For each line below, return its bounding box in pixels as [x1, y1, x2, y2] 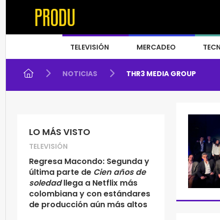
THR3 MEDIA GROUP [126, 69, 196, 79]
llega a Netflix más [61, 177, 137, 189]
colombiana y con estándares [29, 188, 150, 199]
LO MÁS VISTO [29, 126, 90, 138]
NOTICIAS [62, 69, 97, 79]
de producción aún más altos [29, 199, 147, 210]
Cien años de [91, 166, 146, 178]
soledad [29, 177, 61, 189]
